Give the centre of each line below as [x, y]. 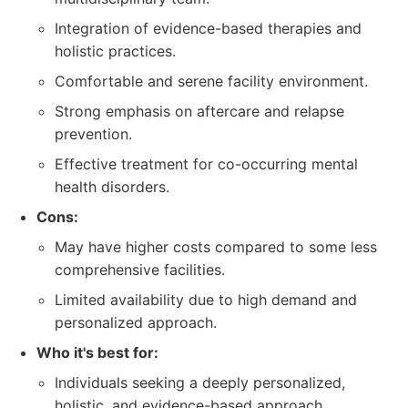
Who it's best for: [97, 352]
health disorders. [112, 187]
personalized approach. [136, 322]
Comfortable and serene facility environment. [211, 81]
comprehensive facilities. [140, 270]
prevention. [93, 134]
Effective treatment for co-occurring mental [206, 164]
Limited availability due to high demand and [206, 300]
